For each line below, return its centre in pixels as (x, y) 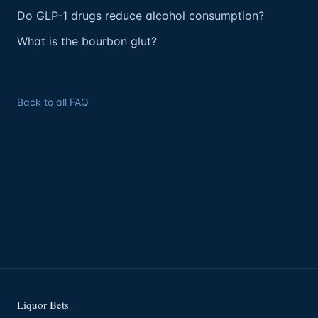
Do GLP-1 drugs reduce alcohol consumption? (141, 16)
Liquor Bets (43, 305)
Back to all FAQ (53, 102)
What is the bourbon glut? (87, 41)
